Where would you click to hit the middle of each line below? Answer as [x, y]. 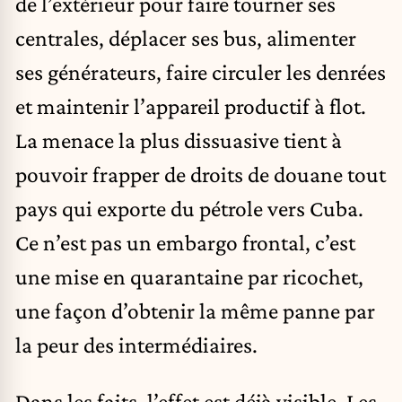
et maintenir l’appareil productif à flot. [191, 105]
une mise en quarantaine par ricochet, [189, 276]
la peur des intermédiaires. [136, 344]
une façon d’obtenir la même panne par [195, 310]
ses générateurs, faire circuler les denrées [201, 71]
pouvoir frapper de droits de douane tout [201, 174]
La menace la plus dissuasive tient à [179, 140]
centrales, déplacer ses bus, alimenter [186, 37]
